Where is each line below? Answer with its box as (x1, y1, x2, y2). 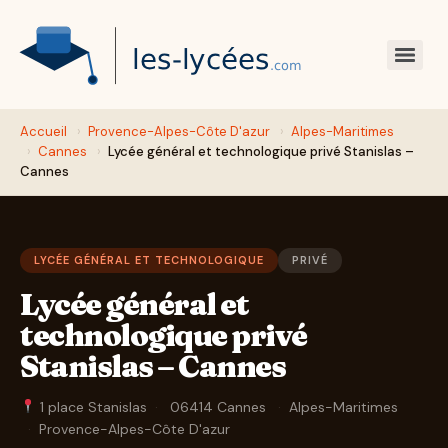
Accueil (20, 123, 67, 140)
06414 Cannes (165, 398, 270, 416)
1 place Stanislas (35, 398, 147, 416)
